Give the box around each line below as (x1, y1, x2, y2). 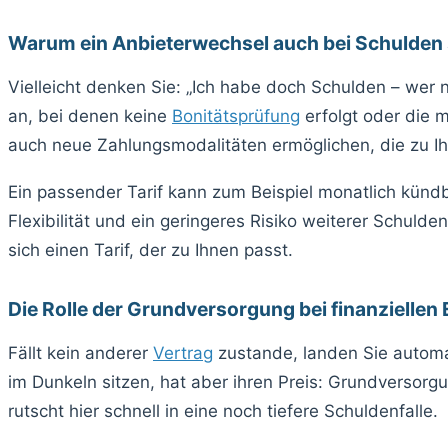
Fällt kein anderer (8, 342, 153, 363)
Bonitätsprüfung (172, 106, 300, 127)
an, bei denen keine (8, 106, 172, 127)
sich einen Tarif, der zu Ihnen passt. (8, 239, 293, 260)
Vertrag (153, 342, 213, 363)
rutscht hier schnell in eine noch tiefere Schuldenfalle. (8, 400, 438, 421)
